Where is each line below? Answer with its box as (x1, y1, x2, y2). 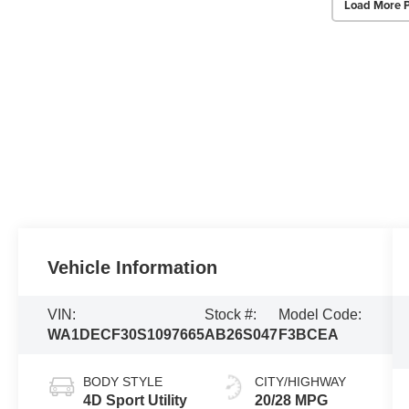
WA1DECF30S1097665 (47, 326, 205, 342)
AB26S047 (204, 326, 278, 342)
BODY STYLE (83, 373, 163, 389)
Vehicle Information (47, 257, 218, 278)
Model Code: (278, 306, 362, 322)
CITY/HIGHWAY (254, 373, 346, 389)
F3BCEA (278, 326, 340, 342)
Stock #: (204, 306, 257, 322)
